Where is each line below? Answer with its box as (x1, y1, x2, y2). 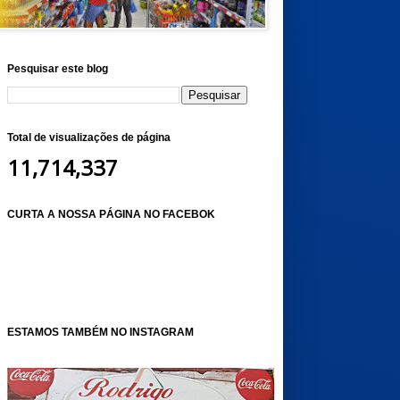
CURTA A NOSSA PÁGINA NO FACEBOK (6, 208, 215, 221)
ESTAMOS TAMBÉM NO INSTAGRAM (6, 326, 194, 338)
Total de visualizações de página (6, 131, 171, 144)
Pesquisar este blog (6, 62, 108, 75)
